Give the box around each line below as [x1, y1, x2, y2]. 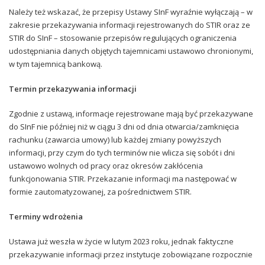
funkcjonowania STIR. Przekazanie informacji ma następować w [9, 173, 237, 184]
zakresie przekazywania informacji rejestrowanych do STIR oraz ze [9, 19, 250, 30]
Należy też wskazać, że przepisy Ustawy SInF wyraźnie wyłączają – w [9, 6, 253, 17]
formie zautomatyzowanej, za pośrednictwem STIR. [9, 186, 192, 197]
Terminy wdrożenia [9, 211, 83, 222]
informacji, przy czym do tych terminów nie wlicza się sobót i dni [9, 147, 235, 158]
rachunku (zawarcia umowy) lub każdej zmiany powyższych [9, 134, 221, 145]
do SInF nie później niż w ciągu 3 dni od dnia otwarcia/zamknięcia [9, 121, 239, 132]
